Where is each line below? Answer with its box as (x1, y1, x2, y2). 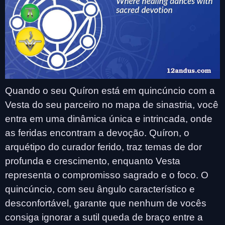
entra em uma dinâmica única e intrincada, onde (5, 113, 212, 124)
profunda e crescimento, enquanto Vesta (5, 155, 180, 166)
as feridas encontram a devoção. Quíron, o (5, 127, 189, 138)
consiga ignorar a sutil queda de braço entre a (5, 211, 203, 222)
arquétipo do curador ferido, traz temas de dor (5, 141, 202, 152)
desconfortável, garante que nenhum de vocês (5, 197, 206, 208)
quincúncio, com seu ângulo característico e (5, 183, 195, 194)
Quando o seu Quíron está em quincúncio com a (5, 85, 215, 96)
